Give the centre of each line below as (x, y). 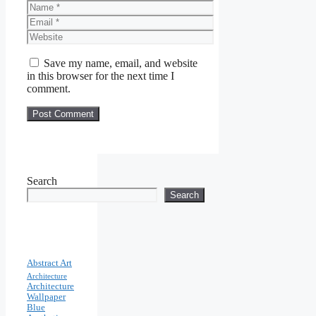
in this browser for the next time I (101, 75)
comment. (49, 88)
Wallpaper (46, 297)
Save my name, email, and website (121, 63)
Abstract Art (49, 263)
